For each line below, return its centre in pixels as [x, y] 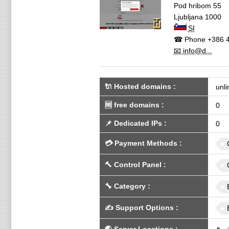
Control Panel [138, 165]
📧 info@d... [193, 51]
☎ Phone [189, 39]
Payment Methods [146, 143]
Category [130, 186]
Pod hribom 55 [197, 6]
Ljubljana [188, 17]
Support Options [144, 208]
